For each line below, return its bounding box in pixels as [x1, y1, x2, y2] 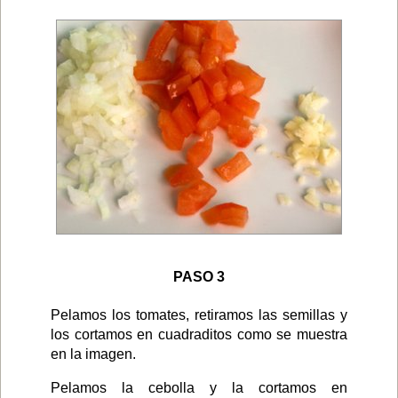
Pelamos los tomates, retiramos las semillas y [51, 306, 347, 322]
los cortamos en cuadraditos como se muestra [51, 326, 347, 342]
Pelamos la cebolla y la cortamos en [51, 379, 347, 395]
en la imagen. [51, 346, 136, 362]
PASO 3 [173, 268, 225, 284]
